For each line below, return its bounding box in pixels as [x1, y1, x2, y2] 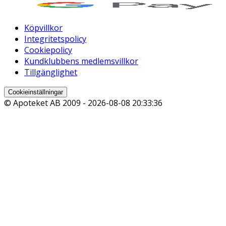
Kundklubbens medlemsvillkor [24, 55, 138, 67]
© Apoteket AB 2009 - [4, 97, 88, 108]
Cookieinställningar [8, 88, 63, 96]
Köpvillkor [24, 22, 63, 33]
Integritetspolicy [24, 33, 86, 44]
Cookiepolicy [24, 44, 72, 55]
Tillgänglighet [24, 66, 77, 78]
